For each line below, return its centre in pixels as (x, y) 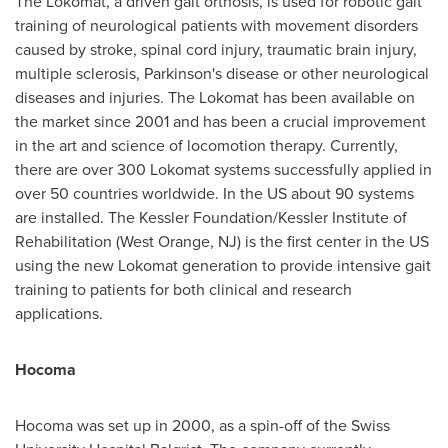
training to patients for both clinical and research (183, 289)
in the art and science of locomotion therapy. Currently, (206, 145)
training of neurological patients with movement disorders (216, 25)
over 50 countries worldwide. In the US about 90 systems (214, 193)
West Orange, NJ (178, 241)
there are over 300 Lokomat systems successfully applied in (223, 169)
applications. (59, 313)
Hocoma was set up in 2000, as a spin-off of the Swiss (202, 425)
